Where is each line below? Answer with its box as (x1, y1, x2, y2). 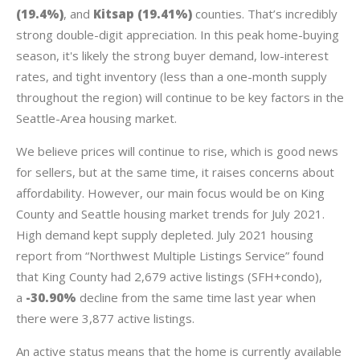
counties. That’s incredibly (192, 6, 337, 22)
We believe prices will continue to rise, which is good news (16, 143, 338, 159)
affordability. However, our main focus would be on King (16, 185, 325, 201)
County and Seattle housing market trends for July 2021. (16, 206, 325, 222)
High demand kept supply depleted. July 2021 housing (16, 227, 313, 243)
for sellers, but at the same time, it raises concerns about (16, 164, 334, 180)
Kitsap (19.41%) (93, 6, 192, 22)
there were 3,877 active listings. (16, 310, 194, 326)
